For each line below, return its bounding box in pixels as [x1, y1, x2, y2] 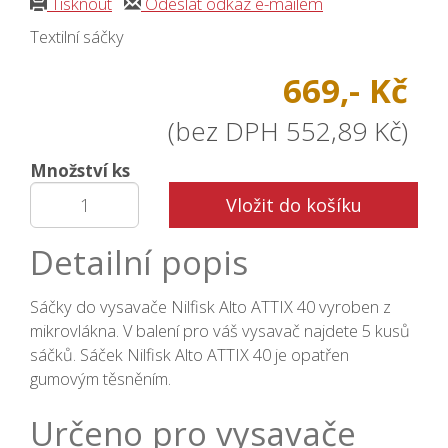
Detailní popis [30, 240, 248, 286]
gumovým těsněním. [30, 367, 171, 391]
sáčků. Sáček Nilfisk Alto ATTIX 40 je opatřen [30, 343, 349, 367]
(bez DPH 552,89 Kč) [168, 113, 408, 150]
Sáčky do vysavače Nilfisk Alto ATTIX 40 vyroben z [30, 295, 391, 319]
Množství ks [30, 159, 130, 183]
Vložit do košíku [225, 193, 362, 218]
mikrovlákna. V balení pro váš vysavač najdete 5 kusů [30, 319, 410, 343]
